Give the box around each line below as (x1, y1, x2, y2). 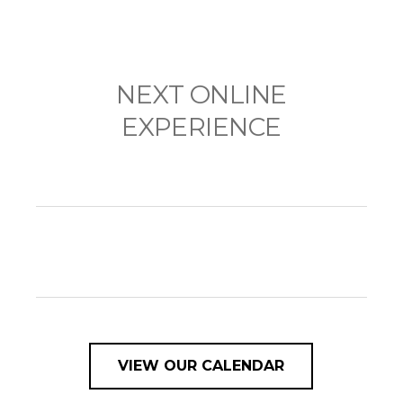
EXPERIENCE (121, 111, 282, 142)
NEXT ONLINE (116, 78, 287, 110)
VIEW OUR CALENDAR (118, 356, 285, 374)
